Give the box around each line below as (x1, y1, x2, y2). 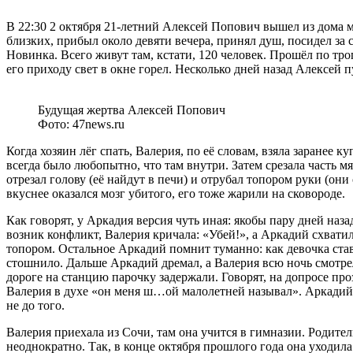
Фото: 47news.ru (38, 117, 124, 132)
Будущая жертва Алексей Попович (38, 103, 225, 117)
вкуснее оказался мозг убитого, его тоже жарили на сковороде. (6, 187, 345, 201)
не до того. (6, 299, 65, 313)
